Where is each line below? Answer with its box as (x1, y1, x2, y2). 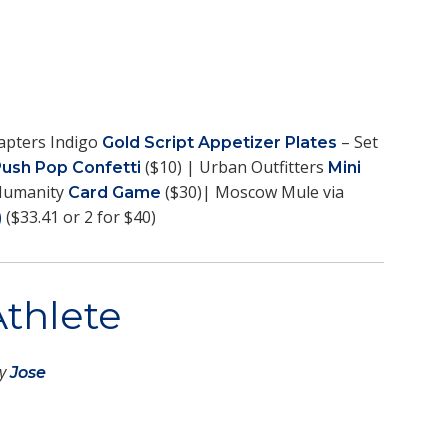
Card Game (67, 182, 161, 202)
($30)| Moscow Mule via (160, 180, 344, 203)
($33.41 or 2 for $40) (2, 205, 156, 228)
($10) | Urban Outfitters (141, 155, 328, 178)
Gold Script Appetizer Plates (102, 132, 337, 152)
